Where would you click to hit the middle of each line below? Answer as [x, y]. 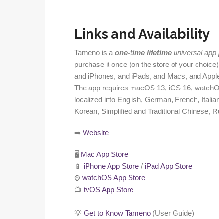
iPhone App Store [111, 166]
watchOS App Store [114, 178]
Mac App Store [104, 155]
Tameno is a [95, 53]
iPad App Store [168, 166]
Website [96, 133]
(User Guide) [172, 213]
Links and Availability [142, 34]
